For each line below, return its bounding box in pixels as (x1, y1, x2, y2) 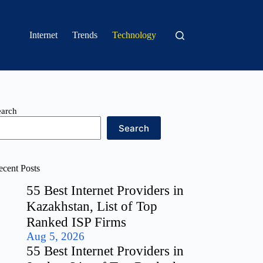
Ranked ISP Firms (26, 214, 127, 230)
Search (119, 122, 150, 134)
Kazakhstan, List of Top (26, 198, 158, 214)
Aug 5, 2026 (26, 230, 85, 242)
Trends (72, 30, 98, 40)
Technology (112, 30, 157, 40)
